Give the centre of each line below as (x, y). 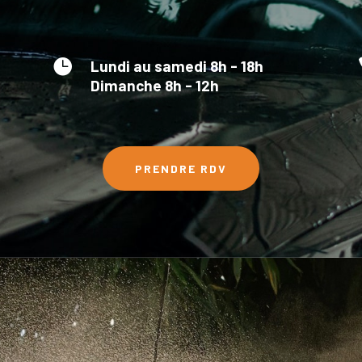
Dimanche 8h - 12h (154, 85)
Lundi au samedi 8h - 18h (177, 65)
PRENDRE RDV (181, 169)
